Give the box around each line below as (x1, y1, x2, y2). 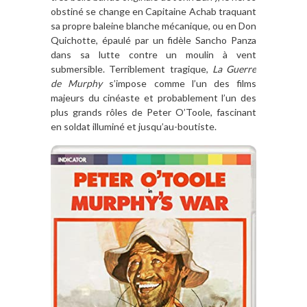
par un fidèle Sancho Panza (130, 34, 257, 46)
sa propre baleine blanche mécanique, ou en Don (51, 19, 256, 32)
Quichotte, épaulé (51, 34, 131, 46)
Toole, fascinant (186, 106, 256, 118)
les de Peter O (115, 106, 184, 118)
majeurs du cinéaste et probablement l (51, 91, 224, 103)
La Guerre (212, 62, 256, 75)
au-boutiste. (164, 120, 217, 132)
